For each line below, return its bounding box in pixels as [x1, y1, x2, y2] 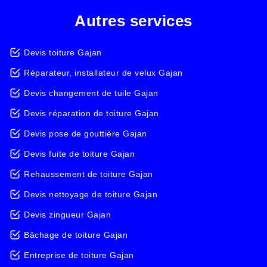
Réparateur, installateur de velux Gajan [24, 68, 183, 77]
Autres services [74, 12, 193, 30]
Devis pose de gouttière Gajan [24, 129, 147, 138]
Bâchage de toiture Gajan [24, 230, 128, 240]
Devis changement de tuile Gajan [24, 88, 159, 98]
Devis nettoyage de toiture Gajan [24, 190, 157, 199]
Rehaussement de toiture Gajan [24, 169, 153, 179]
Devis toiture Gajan [24, 48, 102, 57]
